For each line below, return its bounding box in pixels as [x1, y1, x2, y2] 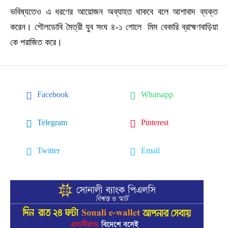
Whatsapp [141, 90, 173, 99]
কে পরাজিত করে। [10, 37, 62, 47]
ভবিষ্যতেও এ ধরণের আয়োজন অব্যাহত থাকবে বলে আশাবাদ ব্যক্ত [10, 6, 218, 17]
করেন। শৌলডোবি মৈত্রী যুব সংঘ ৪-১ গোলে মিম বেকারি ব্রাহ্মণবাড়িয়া [10, 21, 218, 32]
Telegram [37, 118, 67, 127]
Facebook [37, 90, 69, 99]
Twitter [37, 146, 60, 155]
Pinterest [141, 118, 168, 127]
